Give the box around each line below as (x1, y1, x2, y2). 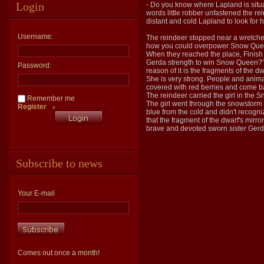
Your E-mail (18, 189, 55, 198)
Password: (18, 61, 51, 70)
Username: (18, 32, 53, 41)
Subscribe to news (16, 157, 103, 170)
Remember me (25, 94, 75, 103)
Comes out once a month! (18, 249, 100, 258)
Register (18, 103, 47, 111)
